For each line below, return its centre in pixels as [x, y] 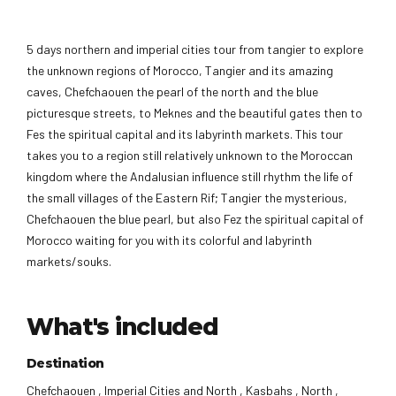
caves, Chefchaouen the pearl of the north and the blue [172, 92]
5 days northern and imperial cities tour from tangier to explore [195, 49]
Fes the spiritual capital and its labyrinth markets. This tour [185, 134]
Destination [65, 363]
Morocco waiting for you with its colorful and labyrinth [169, 240]
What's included [122, 327]
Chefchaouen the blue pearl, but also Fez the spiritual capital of [195, 219]
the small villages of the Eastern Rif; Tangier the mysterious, [187, 198]
